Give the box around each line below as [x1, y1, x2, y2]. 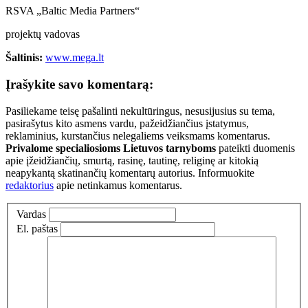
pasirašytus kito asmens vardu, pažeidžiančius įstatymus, [5, 117, 249, 129]
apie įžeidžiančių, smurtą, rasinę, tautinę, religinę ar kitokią [5, 154, 258, 166]
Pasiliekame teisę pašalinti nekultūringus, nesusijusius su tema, [5, 104, 275, 117]
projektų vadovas [5, 28, 80, 41]
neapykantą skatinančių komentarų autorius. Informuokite [5, 166, 254, 179]
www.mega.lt [45, 52, 104, 64]
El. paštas [16, 223, 58, 235]
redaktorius [5, 179, 54, 191]
